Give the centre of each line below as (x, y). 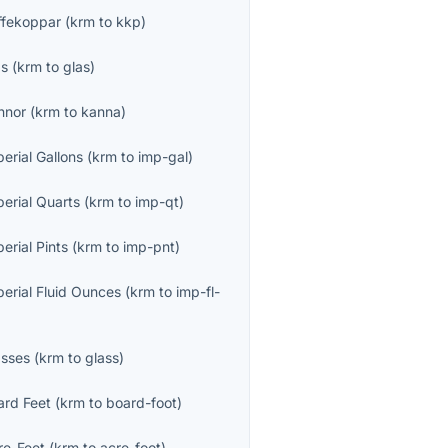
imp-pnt (149, 246)
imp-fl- (198, 291)
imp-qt (157, 201)
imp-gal (163, 156)
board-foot (142, 402)
